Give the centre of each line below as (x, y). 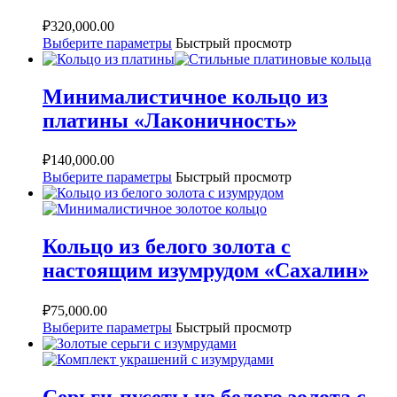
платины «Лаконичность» (170, 120)
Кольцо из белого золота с (167, 247)
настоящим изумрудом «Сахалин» (206, 271)
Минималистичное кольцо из (185, 96)
